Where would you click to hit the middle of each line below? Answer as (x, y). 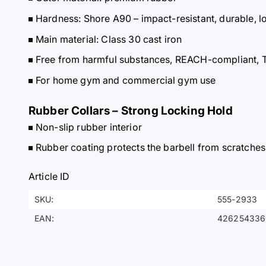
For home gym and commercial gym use (126, 80)
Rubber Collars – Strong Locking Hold (131, 110)
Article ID (49, 177)
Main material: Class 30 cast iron (109, 39)
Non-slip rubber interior (89, 127)
